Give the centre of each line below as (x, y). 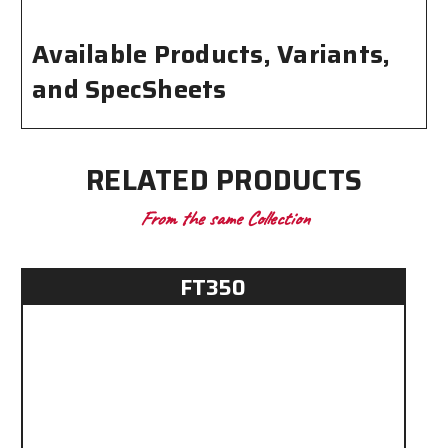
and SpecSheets (129, 89)
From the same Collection (224, 218)
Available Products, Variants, (211, 54)
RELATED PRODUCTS (224, 179)
